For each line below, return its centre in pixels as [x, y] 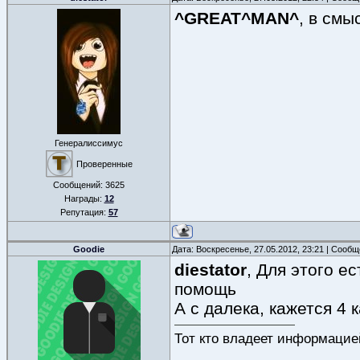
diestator [211, 270]
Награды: [84, 198]
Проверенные [104, 164]
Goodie [89, 249]
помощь [205, 289]
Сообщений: [79, 185]
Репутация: [84, 212]
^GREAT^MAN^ [237, 18]
